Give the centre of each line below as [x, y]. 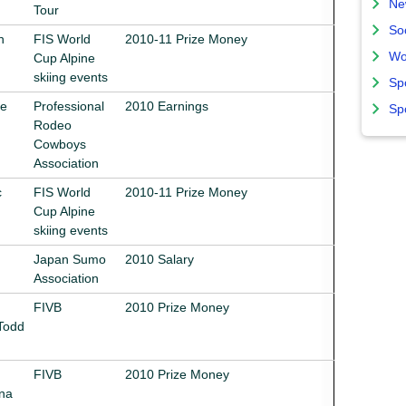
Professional [69, 106]
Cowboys [60, 144]
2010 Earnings [167, 106]
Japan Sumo [70, 259]
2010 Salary [159, 259]
